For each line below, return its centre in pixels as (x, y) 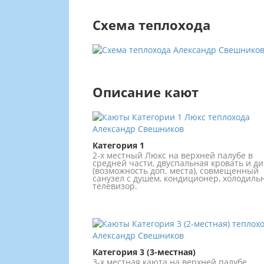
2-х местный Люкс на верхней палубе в (173, 156)
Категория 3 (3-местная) (144, 252)
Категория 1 (118, 146)
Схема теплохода (151, 25)
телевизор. (115, 186)
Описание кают (146, 92)
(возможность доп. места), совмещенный (176, 171)
